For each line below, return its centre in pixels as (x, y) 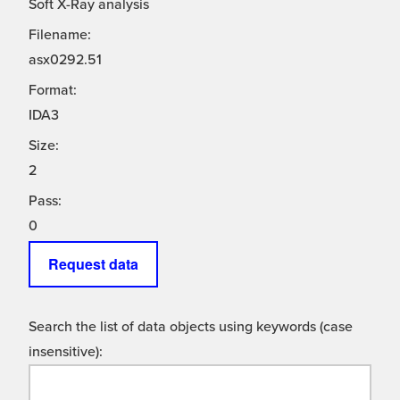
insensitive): (66, 352)
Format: (53, 91)
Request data (93, 264)
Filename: (60, 35)
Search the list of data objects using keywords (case (191, 327)
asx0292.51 (65, 60)
